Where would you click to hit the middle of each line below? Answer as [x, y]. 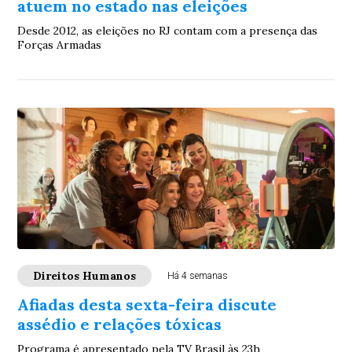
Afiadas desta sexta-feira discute [147, 304]
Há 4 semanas [198, 276]
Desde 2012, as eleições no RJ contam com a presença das [168, 31]
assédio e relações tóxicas [120, 324]
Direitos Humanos [85, 276]
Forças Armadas [60, 45]
